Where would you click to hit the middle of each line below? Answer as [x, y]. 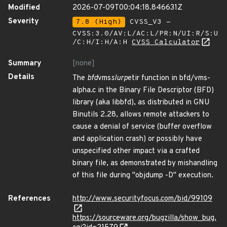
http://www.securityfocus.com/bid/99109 [142, 199]
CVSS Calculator [166, 42]
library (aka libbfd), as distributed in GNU [141, 103]
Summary [25, 64]
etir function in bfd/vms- [169, 78]
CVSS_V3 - [148, 22]
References [29, 199]
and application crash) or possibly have [137, 139]
